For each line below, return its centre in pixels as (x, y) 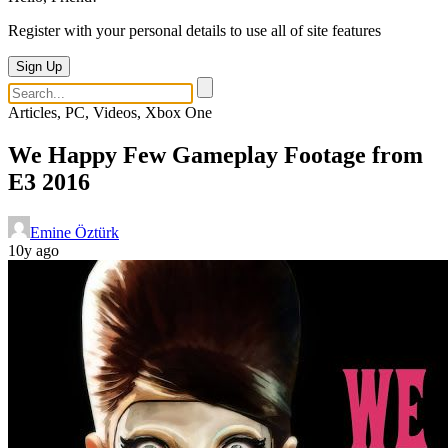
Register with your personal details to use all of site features (194, 30)
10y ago (33, 250)
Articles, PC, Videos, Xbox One (110, 112)
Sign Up (39, 66)
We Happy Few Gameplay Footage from (215, 154)
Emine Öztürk (74, 232)
